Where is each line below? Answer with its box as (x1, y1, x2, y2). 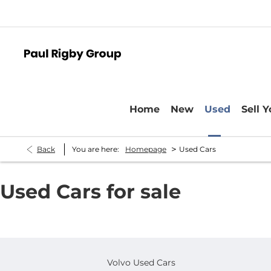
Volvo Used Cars (106, 256, 175, 268)
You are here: (72, 145, 119, 154)
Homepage (125, 145, 166, 154)
